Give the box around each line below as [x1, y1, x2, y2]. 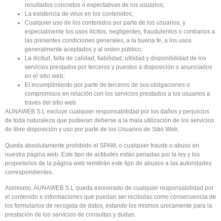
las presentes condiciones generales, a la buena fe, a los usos [25, 37, 191, 44]
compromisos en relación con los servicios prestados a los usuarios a [25, 90, 210, 98]
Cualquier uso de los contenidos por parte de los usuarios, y [25, 19, 185, 27]
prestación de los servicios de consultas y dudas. [5, 211, 136, 219]
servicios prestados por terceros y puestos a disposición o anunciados [25, 64, 212, 71]
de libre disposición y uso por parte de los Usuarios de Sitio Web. [5, 126, 179, 133]
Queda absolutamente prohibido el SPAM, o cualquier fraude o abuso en [5, 142, 199, 149]
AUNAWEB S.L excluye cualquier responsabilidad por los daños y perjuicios [5, 108, 209, 115]
